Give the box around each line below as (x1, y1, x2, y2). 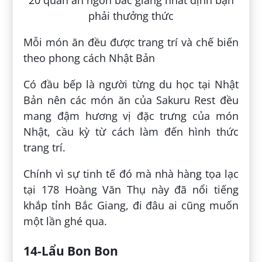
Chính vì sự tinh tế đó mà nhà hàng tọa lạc (23, 167, 239, 181)
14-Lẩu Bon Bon (23, 242, 119, 260)
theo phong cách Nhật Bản (23, 51, 156, 65)
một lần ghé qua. (23, 214, 108, 228)
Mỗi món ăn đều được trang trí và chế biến (23, 35, 239, 49)
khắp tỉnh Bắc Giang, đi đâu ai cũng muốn (23, 198, 239, 212)
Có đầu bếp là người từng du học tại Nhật (23, 77, 239, 91)
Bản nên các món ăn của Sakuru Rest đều (23, 93, 239, 107)
